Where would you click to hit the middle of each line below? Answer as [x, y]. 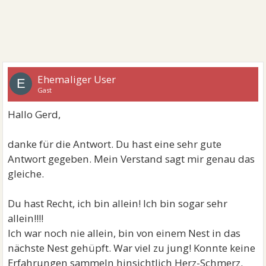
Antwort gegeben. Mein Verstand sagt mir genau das [132, 159]
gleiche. [26, 174]
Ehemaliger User [77, 79]
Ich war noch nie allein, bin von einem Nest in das [124, 233]
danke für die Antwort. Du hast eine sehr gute [115, 144]
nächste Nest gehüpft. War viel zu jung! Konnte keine [132, 248]
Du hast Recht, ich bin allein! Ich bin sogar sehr [118, 203]
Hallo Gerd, [34, 114]
